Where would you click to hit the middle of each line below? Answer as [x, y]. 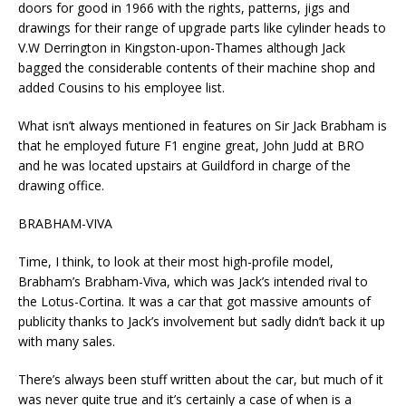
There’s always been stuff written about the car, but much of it [201, 380]
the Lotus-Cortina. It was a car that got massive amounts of [194, 302]
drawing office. [61, 186]
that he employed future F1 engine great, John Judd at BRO [191, 146]
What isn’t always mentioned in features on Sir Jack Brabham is [203, 126]
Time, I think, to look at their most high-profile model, [176, 262]
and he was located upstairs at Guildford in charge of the [184, 166]
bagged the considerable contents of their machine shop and [197, 68]
